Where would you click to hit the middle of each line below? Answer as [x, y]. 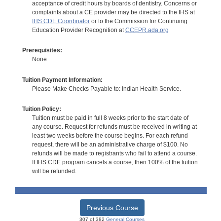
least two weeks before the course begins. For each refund [110, 136]
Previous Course [112, 208]
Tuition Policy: [41, 109]
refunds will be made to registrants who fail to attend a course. [114, 154]
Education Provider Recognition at [78, 30]
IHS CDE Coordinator [61, 21]
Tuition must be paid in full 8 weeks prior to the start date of [110, 118]
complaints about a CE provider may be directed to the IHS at [113, 12]
